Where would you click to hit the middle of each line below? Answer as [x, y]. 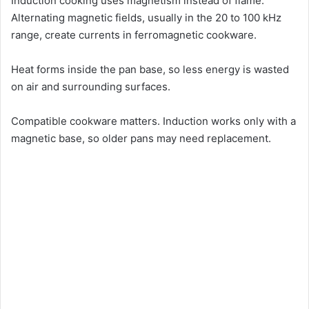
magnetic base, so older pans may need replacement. [141, 138]
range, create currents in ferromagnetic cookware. [134, 34]
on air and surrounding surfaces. [91, 86]
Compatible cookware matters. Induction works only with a [153, 121]
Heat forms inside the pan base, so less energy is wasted [150, 69]
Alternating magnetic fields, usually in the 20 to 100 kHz [146, 17]
